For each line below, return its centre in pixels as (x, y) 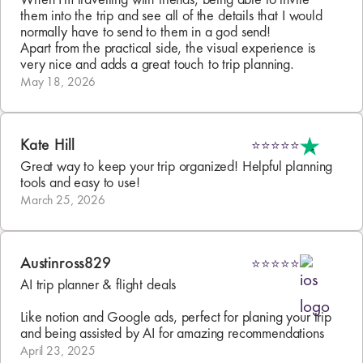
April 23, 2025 (58, 351)
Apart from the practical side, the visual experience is (170, 49)
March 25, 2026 (63, 201)
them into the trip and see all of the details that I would (173, 16)
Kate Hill (47, 145)
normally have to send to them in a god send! (145, 32)
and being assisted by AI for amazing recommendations (172, 334)
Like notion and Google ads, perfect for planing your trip (178, 318)
